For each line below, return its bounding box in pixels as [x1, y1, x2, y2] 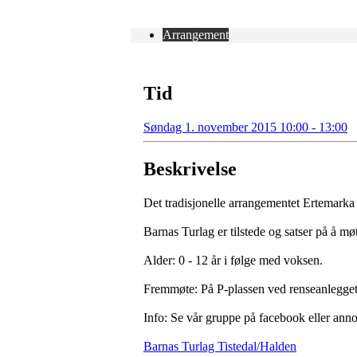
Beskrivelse [143, 158, 237, 179]
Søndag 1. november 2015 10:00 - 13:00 [143, 120, 347, 134]
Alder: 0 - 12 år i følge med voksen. [143, 253, 323, 267]
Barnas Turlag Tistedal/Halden [143, 339, 296, 353]
